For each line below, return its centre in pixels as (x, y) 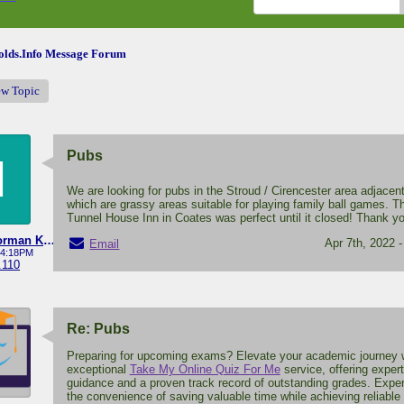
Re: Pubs (98, 329)
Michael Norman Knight (49, 241)
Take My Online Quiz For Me (205, 370)
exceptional (98, 370)
